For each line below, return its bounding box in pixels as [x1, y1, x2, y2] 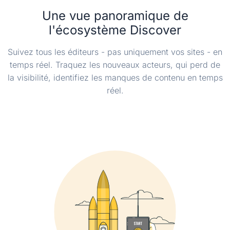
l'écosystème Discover [49, 23, 181, 38]
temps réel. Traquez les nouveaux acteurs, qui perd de [10, 60, 220, 70]
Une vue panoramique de [42, 8, 188, 24]
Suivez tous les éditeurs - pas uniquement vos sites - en [8, 47, 222, 57]
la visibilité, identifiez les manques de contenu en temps [7, 72, 223, 83]
